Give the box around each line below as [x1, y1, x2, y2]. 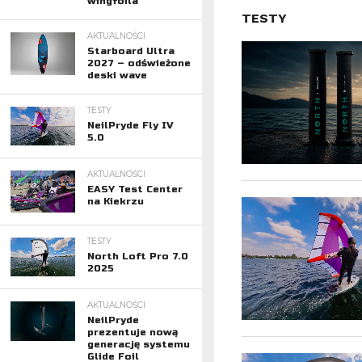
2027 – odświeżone [86, 57, 191, 69]
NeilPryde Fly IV [86, 120, 174, 131]
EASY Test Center [86, 183, 183, 195]
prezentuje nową [86, 326, 178, 339]
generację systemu [86, 339, 190, 351]
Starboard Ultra [86, 45, 175, 57]
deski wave [86, 69, 147, 81]
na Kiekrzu [86, 196, 144, 207]
